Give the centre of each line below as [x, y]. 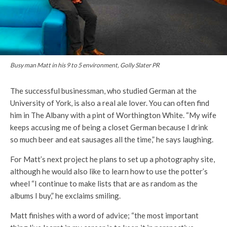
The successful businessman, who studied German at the [103, 91]
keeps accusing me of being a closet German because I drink [109, 127]
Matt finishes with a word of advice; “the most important [104, 216]
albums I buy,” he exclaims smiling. [65, 196]
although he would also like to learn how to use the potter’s [109, 172]
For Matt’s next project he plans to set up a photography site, [112, 159]
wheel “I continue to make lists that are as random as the [104, 184]
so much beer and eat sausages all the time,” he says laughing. [112, 140]
